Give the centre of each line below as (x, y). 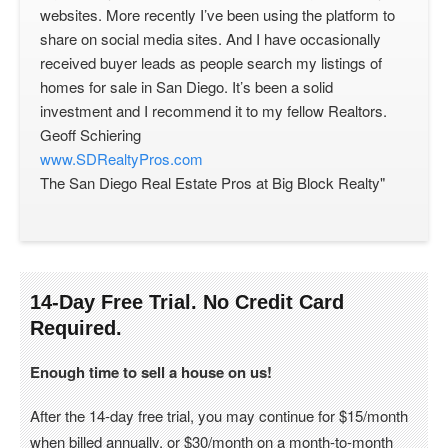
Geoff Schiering (90, 134)
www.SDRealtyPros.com (121, 158)
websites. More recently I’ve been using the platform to (217, 14)
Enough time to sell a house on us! (151, 372)
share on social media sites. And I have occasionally (210, 38)
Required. (76, 328)
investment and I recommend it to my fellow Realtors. (213, 110)
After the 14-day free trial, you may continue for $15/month (219, 415)
